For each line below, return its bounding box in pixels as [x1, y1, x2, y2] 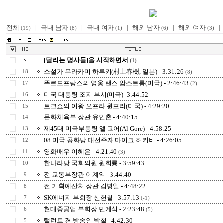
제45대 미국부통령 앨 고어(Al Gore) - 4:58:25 [44, 125, 171, 132]
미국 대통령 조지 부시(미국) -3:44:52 [44, 91, 148, 98]
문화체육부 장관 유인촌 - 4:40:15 [44, 113, 138, 121]
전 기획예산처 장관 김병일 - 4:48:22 [44, 182, 146, 190]
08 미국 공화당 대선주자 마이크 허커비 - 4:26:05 [44, 136, 182, 144]
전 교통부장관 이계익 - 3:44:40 [44, 171, 131, 178]
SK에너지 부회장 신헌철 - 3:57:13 [44, 194, 139, 201]
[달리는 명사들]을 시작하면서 [44, 56, 128, 64]
